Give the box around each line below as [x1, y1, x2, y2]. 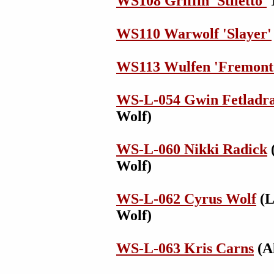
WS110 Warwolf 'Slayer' [116, 26, 272, 42]
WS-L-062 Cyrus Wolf [116, 191, 256, 207]
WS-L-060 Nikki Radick [116, 141, 267, 157]
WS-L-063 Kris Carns [116, 240, 254, 256]
